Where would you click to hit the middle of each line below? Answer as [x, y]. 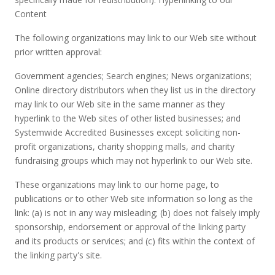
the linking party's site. [58, 255]
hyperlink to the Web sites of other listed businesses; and [128, 118]
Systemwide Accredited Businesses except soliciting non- [128, 132]
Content [31, 14]
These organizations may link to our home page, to [117, 184]
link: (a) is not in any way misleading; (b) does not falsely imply [137, 213]
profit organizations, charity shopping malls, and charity [125, 146]
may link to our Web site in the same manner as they [120, 104]
